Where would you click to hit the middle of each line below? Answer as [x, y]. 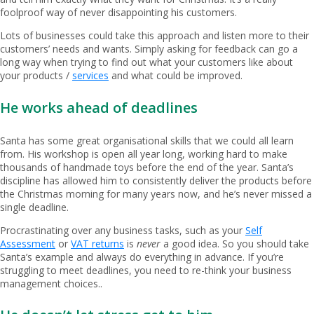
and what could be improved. [176, 76]
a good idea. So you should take [235, 243]
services [90, 76]
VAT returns [97, 243]
